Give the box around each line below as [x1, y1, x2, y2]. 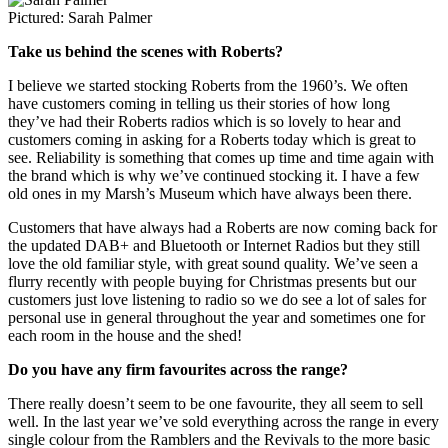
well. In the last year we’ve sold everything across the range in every [8, 413, 439, 431]
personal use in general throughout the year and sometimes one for [8, 309, 425, 327]
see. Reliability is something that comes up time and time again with [8, 149, 434, 167]
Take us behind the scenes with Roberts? [8, 43, 283, 61]
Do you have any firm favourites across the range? [8, 361, 348, 379]
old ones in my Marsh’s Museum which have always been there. [8, 185, 412, 203]
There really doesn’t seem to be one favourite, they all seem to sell [8, 395, 423, 413]
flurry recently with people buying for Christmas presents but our [8, 273, 416, 291]
